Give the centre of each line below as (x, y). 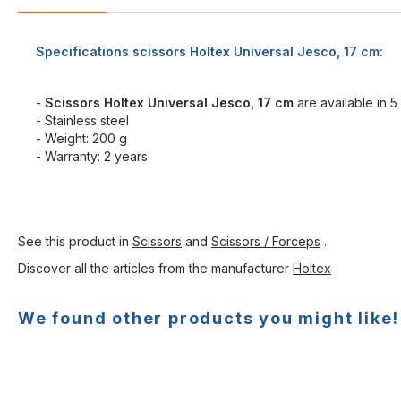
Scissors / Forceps (266, 241)
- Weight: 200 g (81, 138)
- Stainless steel (82, 120)
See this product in (75, 241)
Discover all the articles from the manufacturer (155, 268)
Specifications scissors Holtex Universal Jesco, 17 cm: (209, 51)
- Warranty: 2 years (92, 156)
